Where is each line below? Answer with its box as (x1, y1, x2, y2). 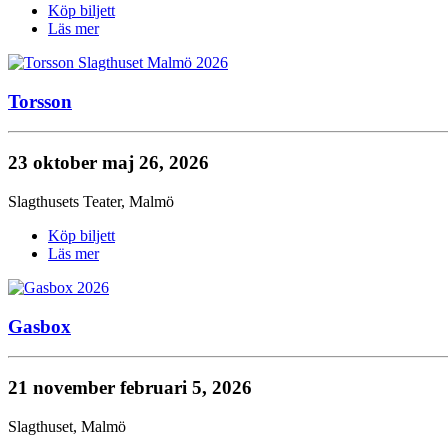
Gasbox (8, 315, 71, 337)
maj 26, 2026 (102, 152, 209, 174)
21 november (8, 377, 120, 399)
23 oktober (8, 152, 102, 174)
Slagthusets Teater (8, 192, 121, 210)
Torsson (8, 90, 72, 112)
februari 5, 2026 (120, 377, 252, 399)
